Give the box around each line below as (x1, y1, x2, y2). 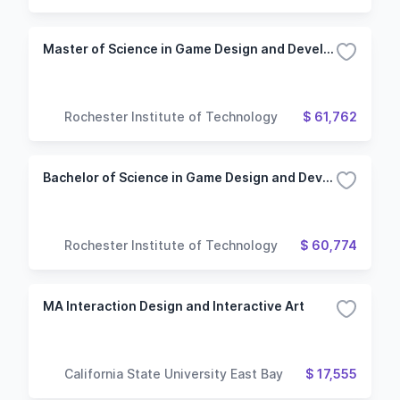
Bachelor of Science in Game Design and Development (322, 170, 333, 185)
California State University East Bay (64, 365, 283, 381)
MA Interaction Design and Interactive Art (43, 298, 304, 313)
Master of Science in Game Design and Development (323, 41, 334, 56)
